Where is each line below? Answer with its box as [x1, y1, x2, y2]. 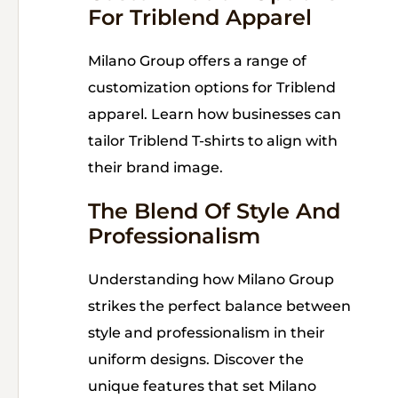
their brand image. [88, 159, 223, 177]
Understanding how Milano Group [88, 271, 334, 289]
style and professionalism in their [88, 324, 325, 342]
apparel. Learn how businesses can [88, 106, 341, 123]
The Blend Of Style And [88, 198, 340, 225]
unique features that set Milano [88, 378, 316, 395]
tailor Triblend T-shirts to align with [88, 132, 338, 150]
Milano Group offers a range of [88, 52, 306, 70]
